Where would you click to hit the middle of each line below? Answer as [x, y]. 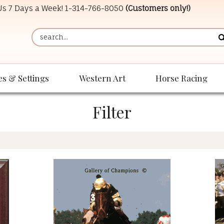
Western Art [102, 78]
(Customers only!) [158, 8]
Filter [112, 112]
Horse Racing [181, 78]
